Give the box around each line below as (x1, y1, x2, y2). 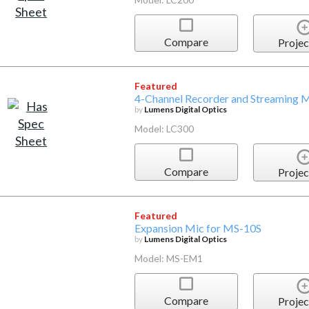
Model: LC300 (134, 123, 194, 135)
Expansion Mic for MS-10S (134, 221, 261, 235)
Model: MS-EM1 (134, 252, 203, 264)
